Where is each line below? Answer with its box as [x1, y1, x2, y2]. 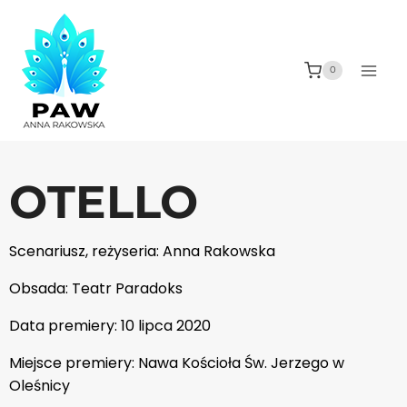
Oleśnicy [9, 375, 70, 396]
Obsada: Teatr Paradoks [9, 278, 183, 299]
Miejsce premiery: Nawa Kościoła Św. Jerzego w [9, 352, 344, 373]
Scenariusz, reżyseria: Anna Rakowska [9, 241, 275, 262]
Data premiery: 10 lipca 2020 [9, 315, 211, 336]
